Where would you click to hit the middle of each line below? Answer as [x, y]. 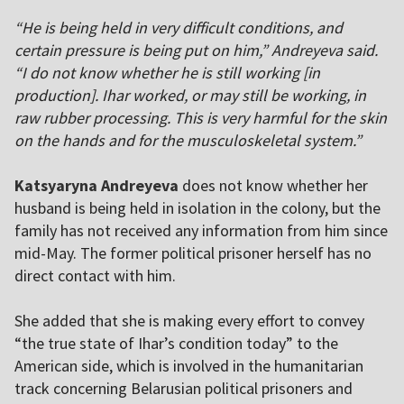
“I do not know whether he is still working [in [167, 73]
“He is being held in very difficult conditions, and [179, 28]
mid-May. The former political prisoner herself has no [193, 253]
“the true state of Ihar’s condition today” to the [176, 344]
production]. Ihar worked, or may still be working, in [190, 96]
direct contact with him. [95, 276]
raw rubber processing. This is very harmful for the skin [201, 118]
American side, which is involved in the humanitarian [189, 366]
